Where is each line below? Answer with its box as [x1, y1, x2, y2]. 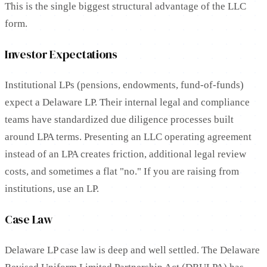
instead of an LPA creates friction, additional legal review [5, 148, 246, 160]
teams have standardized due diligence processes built [5, 113, 234, 125]
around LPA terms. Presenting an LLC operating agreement [5, 131, 252, 142]
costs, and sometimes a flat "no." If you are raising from [5, 165, 239, 177]
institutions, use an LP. [5, 182, 99, 194]
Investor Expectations [5, 46, 117, 63]
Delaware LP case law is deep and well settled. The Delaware [5, 244, 260, 256]
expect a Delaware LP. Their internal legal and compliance [5, 96, 250, 108]
